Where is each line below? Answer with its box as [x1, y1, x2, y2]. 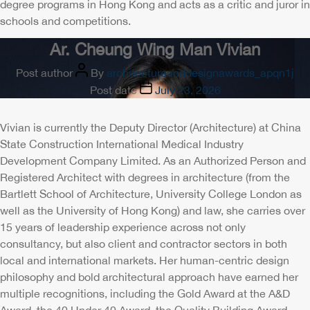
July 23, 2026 [154, 84, 221, 96]
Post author [16, 66, 73, 79]
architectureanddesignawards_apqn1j [107, 66, 294, 79]
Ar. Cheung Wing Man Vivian [50, 39, 260, 59]
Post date [89, 84, 137, 96]
